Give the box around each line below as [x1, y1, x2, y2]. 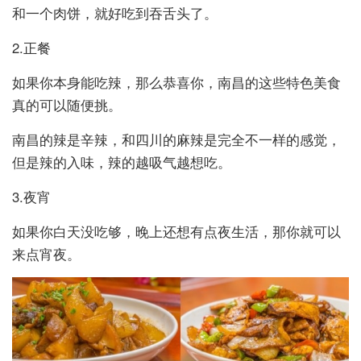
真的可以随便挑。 [12, 94, 122, 114]
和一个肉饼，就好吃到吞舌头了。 [12, 2, 218, 23]
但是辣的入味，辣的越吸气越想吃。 [12, 151, 231, 172]
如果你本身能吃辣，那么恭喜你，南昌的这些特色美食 [12, 72, 341, 92]
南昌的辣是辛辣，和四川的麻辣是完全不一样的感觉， [12, 129, 341, 149]
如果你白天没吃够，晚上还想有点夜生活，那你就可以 [12, 221, 341, 241]
